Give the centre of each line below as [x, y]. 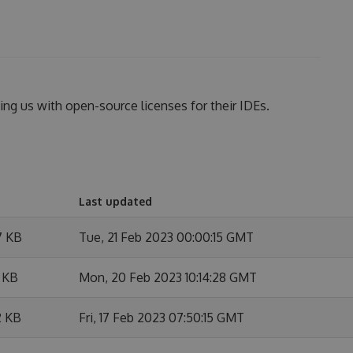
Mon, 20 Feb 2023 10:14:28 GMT [168, 277]
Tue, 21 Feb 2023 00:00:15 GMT [166, 237]
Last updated [115, 201]
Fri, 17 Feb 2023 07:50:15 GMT [162, 317]
